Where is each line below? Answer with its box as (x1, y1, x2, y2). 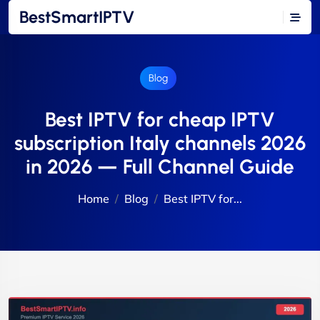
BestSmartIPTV (19, 7, 135, 27)
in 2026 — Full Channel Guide (26, 154, 294, 179)
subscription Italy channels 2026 (14, 131, 306, 155)
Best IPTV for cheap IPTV (45, 107, 275, 131)
